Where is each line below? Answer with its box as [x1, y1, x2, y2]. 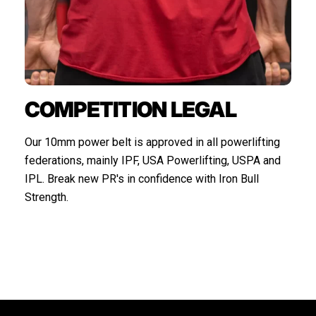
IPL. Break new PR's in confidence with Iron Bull [24, 171, 259, 186]
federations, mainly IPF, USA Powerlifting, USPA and [24, 153, 281, 167]
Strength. [24, 190, 68, 204]
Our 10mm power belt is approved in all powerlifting [24, 135, 280, 149]
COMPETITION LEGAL [24, 96, 236, 122]
